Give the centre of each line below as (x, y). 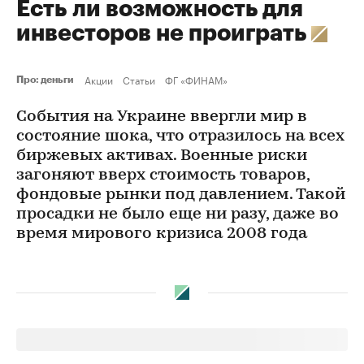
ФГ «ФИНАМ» (196, 79)
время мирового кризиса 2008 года (162, 234)
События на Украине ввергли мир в (162, 117)
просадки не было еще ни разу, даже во (178, 214)
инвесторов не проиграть (164, 33)
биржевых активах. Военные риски (162, 156)
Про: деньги (47, 80)
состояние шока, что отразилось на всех (180, 136)
